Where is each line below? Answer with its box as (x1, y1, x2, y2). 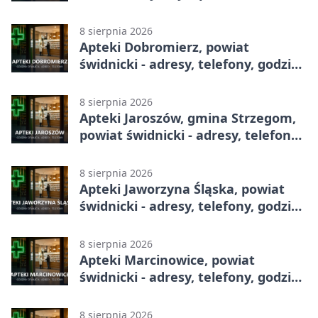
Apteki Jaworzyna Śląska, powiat (79, 180, 285, 197)
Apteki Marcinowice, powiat (79, 251, 255, 268)
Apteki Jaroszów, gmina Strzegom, (79, 109, 296, 126)
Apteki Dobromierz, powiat (79, 38, 249, 55)
